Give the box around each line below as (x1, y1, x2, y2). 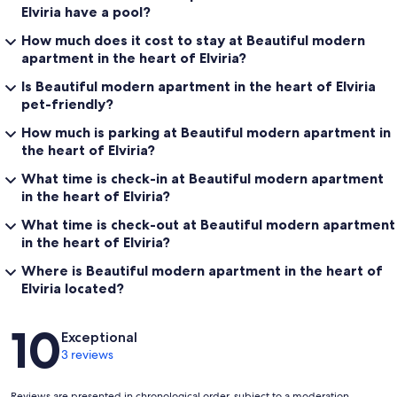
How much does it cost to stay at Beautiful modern (21, 31, 365, 50)
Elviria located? (21, 279, 124, 298)
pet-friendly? (21, 95, 113, 113)
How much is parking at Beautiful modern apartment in (21, 123, 391, 142)
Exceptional (61, 329, 137, 346)
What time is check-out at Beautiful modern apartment (21, 215, 395, 234)
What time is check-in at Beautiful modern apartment (21, 169, 384, 188)
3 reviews (61, 346, 113, 363)
